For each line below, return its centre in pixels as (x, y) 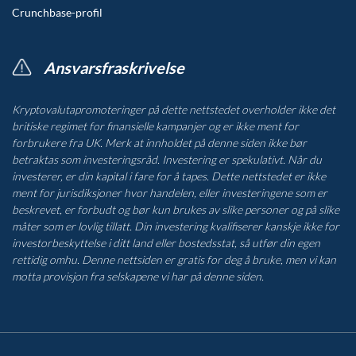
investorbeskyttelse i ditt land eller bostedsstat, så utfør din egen (166, 243)
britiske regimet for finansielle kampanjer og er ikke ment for (155, 126)
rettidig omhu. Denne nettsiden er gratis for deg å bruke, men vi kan (174, 260)
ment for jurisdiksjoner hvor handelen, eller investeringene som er (170, 193)
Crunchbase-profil (57, 13)
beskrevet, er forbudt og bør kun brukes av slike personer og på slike (176, 210)
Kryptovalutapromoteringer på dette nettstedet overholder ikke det (174, 110)
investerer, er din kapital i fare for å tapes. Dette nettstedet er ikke (169, 176)
